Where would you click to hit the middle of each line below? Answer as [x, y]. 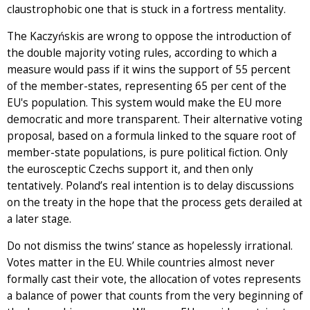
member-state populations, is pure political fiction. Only [147, 153]
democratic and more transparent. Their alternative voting [155, 120]
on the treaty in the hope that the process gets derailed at [155, 203]
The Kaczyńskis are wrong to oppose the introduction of [149, 37]
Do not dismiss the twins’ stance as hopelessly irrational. [150, 246]
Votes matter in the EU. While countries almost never [141, 263]
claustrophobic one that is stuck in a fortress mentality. [146, 10]
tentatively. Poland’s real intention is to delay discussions [151, 186]
